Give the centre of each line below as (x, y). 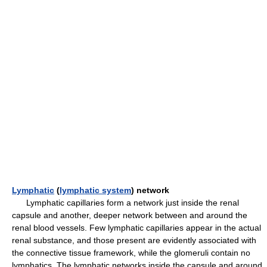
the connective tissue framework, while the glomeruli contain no (131, 253)
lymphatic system (95, 190)
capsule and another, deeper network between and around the (130, 215)
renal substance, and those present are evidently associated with (134, 240)
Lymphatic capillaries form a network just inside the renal (125, 203)
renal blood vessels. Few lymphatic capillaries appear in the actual (136, 228)
